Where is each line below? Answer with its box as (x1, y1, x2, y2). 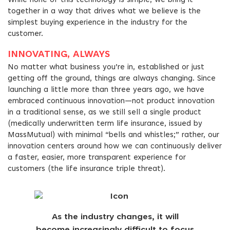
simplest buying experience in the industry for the (8, 19, 187, 27)
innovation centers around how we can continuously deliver (8, 143, 222, 150)
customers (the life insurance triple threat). (8, 165, 165, 173)
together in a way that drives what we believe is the (8, 8, 201, 15)
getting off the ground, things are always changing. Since (8, 75, 216, 83)
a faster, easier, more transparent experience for (8, 154, 186, 162)
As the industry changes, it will (51, 213, 179, 221)
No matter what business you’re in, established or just (8, 64, 204, 71)
